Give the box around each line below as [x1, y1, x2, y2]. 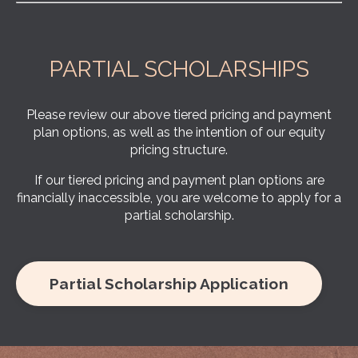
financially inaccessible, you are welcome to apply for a [17, 190, 341, 206]
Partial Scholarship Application [50, 275, 288, 293]
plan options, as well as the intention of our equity [33, 125, 325, 141]
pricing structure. [130, 142, 228, 158]
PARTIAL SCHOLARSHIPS [49, 56, 309, 83]
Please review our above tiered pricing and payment [26, 107, 332, 123]
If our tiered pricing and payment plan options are [34, 173, 324, 189]
